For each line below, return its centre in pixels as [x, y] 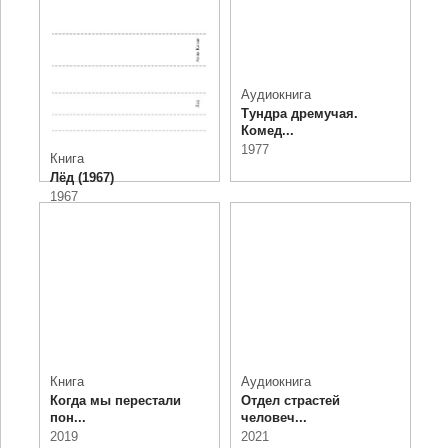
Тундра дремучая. [299, 114]
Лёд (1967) [81, 177]
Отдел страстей [290, 401]
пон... [67, 418]
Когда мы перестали [115, 401]
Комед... [267, 131]
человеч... [274, 418]
